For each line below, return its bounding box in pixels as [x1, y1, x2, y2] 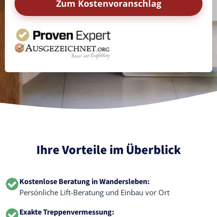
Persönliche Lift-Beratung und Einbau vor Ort [19, 187, 170, 197]
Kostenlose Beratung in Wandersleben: [19, 176, 150, 187]
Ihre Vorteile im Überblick [36, 141, 181, 159]
